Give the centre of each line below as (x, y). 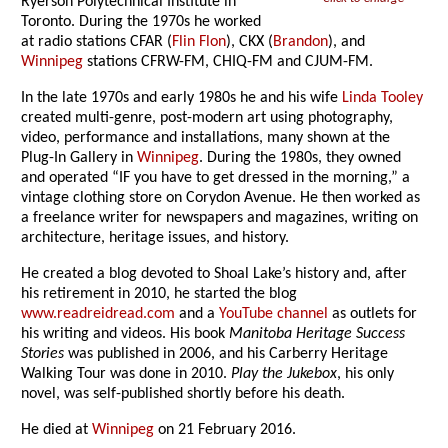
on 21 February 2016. (225, 430)
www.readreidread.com (98, 314)
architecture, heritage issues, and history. (155, 238)
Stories (43, 354)
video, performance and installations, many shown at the (206, 138)
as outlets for (373, 314)
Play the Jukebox (284, 374)
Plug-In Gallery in (79, 158)
